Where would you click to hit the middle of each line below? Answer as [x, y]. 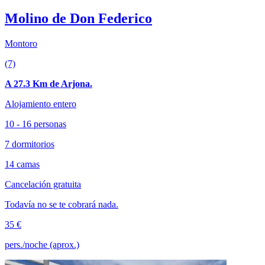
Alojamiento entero [41, 104]
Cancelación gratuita [43, 185]
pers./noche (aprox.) [42, 245]
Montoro [21, 44]
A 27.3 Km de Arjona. [49, 84]
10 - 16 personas [35, 124]
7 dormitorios [30, 144]
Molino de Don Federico [78, 19]
